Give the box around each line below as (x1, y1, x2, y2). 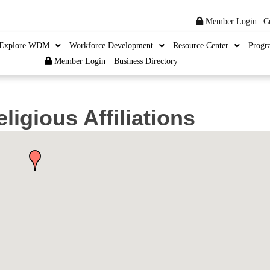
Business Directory (113, 57, 178, 66)
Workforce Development (69, 41, 153, 50)
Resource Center (172, 41, 228, 50)
